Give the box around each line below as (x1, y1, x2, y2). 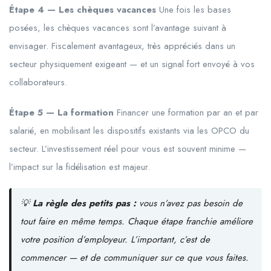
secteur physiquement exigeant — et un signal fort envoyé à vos (9, 57, 255, 71)
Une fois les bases (156, 2, 231, 16)
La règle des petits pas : (32, 196, 136, 210)
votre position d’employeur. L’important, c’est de (20, 232, 210, 246)
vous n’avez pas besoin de (135, 196, 243, 210)
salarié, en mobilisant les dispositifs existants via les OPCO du (9, 123, 249, 137)
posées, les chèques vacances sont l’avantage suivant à (9, 21, 226, 34)
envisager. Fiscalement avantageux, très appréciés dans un (9, 39, 235, 53)
